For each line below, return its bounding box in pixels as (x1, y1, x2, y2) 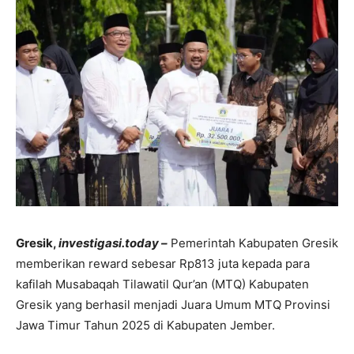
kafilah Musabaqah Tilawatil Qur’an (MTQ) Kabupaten (16, 277, 309, 292)
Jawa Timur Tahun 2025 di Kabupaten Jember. (16, 318, 275, 333)
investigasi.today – (58, 235, 168, 251)
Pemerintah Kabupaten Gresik (168, 235, 338, 251)
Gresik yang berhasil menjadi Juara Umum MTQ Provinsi (16, 297, 330, 313)
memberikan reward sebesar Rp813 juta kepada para (16, 256, 310, 272)
